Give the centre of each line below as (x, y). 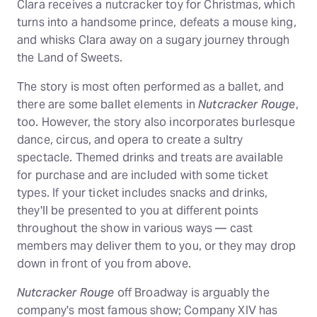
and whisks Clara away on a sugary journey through (154, 40)
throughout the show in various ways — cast (135, 229)
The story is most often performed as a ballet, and (151, 87)
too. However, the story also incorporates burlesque (156, 122)
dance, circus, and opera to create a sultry (130, 140)
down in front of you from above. (104, 264)
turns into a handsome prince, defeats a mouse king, (157, 23)
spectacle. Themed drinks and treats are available (150, 158)
